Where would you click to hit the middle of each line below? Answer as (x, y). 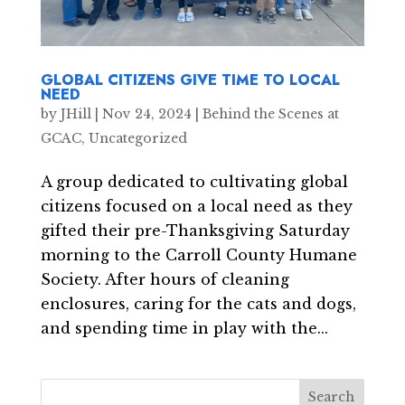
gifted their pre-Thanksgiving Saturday (195, 230)
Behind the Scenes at (270, 113)
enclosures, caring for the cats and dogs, (198, 303)
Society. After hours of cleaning (165, 279)
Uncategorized (137, 138)
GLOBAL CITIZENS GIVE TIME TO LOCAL (190, 80)
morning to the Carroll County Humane (198, 254)
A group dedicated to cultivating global (194, 181)
